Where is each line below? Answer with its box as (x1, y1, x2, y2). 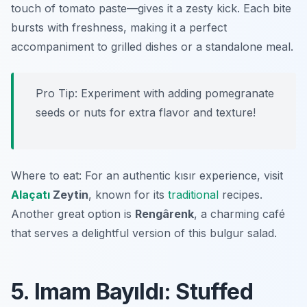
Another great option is (11, 207, 135, 221)
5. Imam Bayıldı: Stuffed (11, 278, 253, 306)
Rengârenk (135, 207, 194, 221)
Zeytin (50, 188, 88, 202)
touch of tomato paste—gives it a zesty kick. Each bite (11, 1, 291, 16)
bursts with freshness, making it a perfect (11, 21, 227, 35)
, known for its (88, 188, 168, 202)
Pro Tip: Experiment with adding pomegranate (36, 86, 274, 101)
